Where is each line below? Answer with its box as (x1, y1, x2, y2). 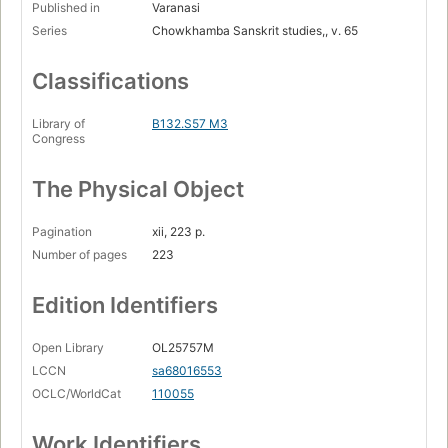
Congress (32, 131, 85, 147)
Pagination (32, 224, 92, 240)
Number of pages (32, 247, 127, 263)
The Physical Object (32, 176, 244, 203)
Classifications (32, 68, 189, 95)
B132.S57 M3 (152, 116, 228, 132)
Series (32, 23, 67, 39)
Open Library (32, 340, 104, 356)
